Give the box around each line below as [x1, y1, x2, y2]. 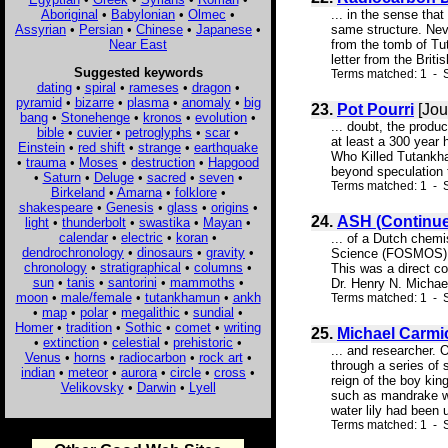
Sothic [125, 319, 162, 335]
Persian [79, 21, 123, 37]
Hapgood [208, 154, 259, 170]
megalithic [121, 304, 180, 320]
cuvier [77, 124, 112, 140]
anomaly [181, 94, 231, 110]
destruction [131, 154, 195, 170]
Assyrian [15, 21, 66, 37]
